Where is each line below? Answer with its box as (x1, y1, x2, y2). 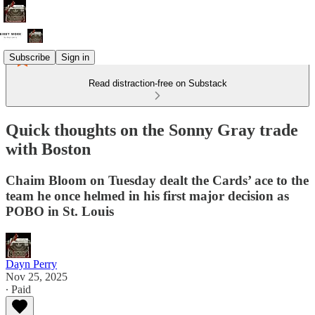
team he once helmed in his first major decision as (6, 188, 289, 203)
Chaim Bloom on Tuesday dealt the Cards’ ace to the (6, 172, 309, 188)
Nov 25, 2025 (6, 270, 67, 283)
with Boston (6, 139, 91, 158)
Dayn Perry (6, 257, 57, 270)
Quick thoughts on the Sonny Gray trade (6, 120, 298, 139)
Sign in (61, 51, 89, 63)
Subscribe (9, 51, 50, 63)
